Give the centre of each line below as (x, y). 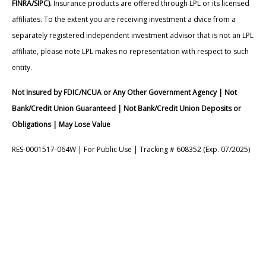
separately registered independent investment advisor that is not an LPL (133, 36)
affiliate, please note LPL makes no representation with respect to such (130, 52)
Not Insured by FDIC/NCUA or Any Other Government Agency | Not (124, 93)
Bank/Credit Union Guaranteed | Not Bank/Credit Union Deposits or (126, 109)
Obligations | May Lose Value (61, 125)
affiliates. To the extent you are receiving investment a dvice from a (124, 20)
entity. (22, 68)
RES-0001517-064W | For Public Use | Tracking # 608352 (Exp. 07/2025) (131, 150)
